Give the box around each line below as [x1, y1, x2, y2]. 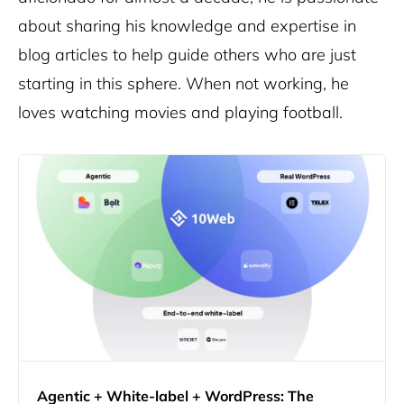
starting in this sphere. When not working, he [18, 73, 349, 94]
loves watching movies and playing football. [18, 102, 343, 123]
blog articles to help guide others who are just [18, 44, 356, 65]
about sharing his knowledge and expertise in [18, 15, 356, 36]
